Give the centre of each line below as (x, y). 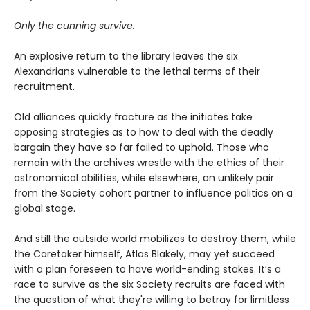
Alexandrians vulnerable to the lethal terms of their (137, 71)
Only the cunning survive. (74, 25)
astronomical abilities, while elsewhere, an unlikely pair (144, 177)
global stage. (45, 208)
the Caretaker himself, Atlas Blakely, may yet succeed (144, 254)
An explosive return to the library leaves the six (126, 56)
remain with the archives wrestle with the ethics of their (149, 162)
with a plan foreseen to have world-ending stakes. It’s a (147, 269)
